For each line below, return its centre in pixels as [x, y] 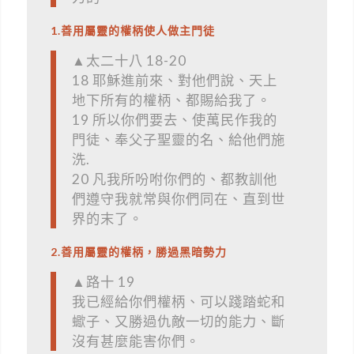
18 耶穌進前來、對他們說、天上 [174, 81]
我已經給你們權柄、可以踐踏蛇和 [178, 302]
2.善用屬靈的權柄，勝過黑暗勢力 [138, 251]
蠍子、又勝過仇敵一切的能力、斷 [178, 322]
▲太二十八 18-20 [129, 61]
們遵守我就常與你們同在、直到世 [178, 199]
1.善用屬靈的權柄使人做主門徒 [132, 30]
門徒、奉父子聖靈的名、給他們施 [178, 140]
